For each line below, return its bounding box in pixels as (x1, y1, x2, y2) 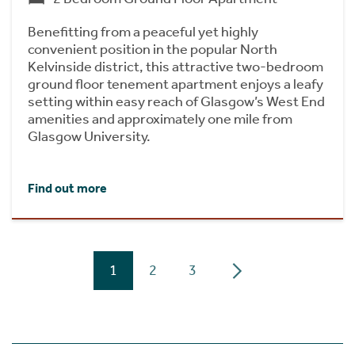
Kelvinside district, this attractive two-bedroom (28, 58, 323, 75)
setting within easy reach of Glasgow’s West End (28, 93, 325, 110)
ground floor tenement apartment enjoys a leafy (28, 75, 323, 93)
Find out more (28, 180, 107, 196)
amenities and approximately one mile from (28, 110, 292, 128)
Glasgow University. (28, 128, 151, 145)
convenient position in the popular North (28, 40, 277, 58)
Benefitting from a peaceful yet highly (28, 23, 258, 40)
